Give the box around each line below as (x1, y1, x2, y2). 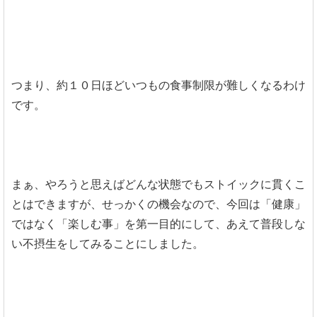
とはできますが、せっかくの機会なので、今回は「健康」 (11, 197, 306, 211)
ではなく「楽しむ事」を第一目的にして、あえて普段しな (11, 217, 306, 231)
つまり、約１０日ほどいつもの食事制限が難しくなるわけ (11, 78, 306, 92)
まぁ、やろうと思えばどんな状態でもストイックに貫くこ (11, 177, 306, 191)
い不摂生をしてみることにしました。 (11, 236, 204, 250)
